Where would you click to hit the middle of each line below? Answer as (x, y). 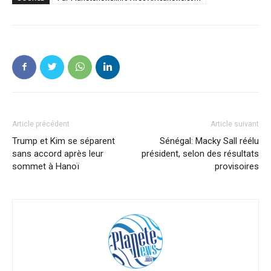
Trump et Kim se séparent (64, 141)
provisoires (237, 166)
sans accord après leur (58, 153)
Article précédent (41, 124)
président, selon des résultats (200, 153)
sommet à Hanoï (46, 166)
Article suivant (235, 124)
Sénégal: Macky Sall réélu (209, 141)
